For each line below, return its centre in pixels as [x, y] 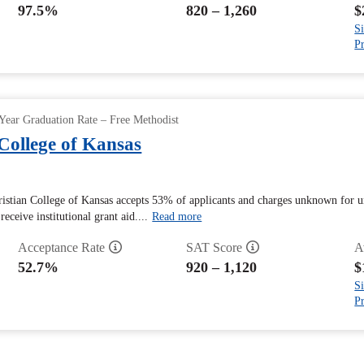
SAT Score [214, 247]
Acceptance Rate [61, 247]
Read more [177, 217]
